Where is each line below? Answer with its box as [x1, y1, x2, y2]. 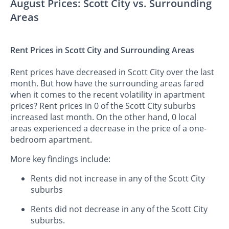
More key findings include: [10, 153, 110, 165]
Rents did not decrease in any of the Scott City [31, 203, 208, 215]
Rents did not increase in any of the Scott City [31, 173, 205, 185]
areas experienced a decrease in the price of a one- [10, 123, 207, 134]
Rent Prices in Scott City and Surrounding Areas [10, 44, 194, 56]
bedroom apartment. [10, 134, 92, 146]
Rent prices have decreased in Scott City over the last [10, 66, 214, 78]
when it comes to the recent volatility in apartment [10, 89, 205, 101]
